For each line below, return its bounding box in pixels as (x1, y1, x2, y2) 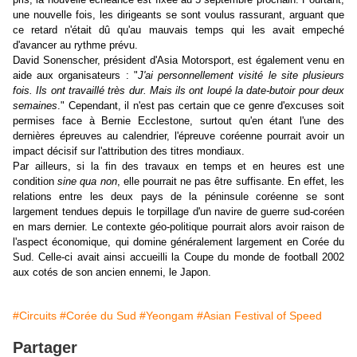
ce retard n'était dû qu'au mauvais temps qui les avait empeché (13, 24, 344, 37)
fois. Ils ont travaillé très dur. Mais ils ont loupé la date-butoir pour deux (13, 84, 344, 97)
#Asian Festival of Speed (197, 309, 322, 323)
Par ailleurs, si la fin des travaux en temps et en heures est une (13, 160, 344, 173)
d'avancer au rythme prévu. (13, 39, 138, 52)
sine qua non (57, 175, 117, 188)
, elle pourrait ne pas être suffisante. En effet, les (116, 175, 345, 188)
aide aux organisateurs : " (13, 69, 138, 82)
